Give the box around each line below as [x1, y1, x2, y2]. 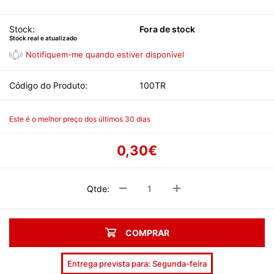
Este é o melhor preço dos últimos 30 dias [9, 114, 150, 124]
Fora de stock [139, 24, 195, 34]
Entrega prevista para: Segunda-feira [67, 259, 207, 269]
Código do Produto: [9, 80, 87, 91]
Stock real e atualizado [9, 34, 77, 42]
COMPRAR [125, 228, 169, 238]
